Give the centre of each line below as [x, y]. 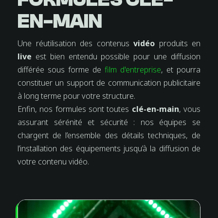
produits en [178, 43]
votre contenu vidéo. [53, 161]
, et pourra [181, 69]
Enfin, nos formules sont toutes [75, 109]
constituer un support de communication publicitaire [109, 82]
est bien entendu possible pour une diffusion [118, 56]
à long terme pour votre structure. [76, 96]
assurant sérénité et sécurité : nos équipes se [109, 122]
